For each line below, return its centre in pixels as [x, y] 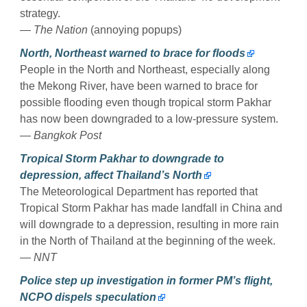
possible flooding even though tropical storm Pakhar [146, 102]
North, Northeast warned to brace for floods [133, 53]
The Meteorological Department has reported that [139, 191]
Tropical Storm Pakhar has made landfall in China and [151, 208]
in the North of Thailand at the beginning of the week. [148, 241]
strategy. [40, 13]
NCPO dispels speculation [88, 297]
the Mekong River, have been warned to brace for [139, 86]
